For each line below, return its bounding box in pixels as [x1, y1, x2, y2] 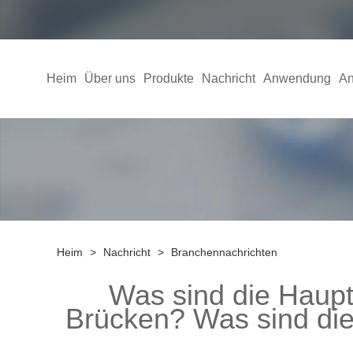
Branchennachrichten [171, 246, 277, 258]
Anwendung [262, 72, 331, 85]
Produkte [143, 72, 194, 85]
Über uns [84, 72, 136, 85]
